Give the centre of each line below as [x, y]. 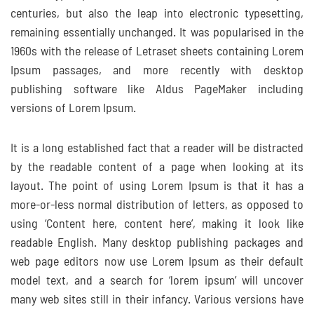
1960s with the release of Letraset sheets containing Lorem [157, 52]
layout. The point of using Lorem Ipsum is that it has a [157, 186]
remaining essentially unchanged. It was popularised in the [157, 33]
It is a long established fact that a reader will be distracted [157, 149]
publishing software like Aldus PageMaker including [157, 90]
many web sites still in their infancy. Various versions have [157, 300]
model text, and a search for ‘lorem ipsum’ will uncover [157, 281]
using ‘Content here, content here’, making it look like [157, 224]
